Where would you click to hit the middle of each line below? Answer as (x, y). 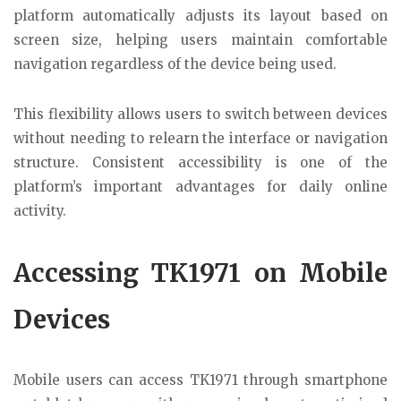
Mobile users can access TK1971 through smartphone (200, 380)
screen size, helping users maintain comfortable (200, 39)
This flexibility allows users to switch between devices (200, 115)
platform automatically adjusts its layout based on (200, 15)
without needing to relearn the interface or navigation (200, 139)
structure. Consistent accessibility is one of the (200, 163)
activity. (40, 211)
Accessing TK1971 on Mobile (200, 273)
